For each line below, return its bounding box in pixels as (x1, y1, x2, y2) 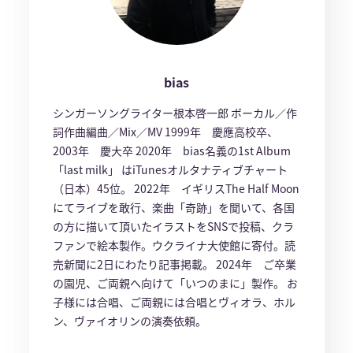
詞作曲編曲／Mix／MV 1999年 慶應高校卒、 (52, 124, 278, 140)
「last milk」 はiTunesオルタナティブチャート (52, 162, 288, 178)
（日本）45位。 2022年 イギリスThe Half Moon (52, 180, 299, 197)
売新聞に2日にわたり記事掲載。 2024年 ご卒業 (52, 256, 296, 273)
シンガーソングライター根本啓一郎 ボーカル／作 (52, 105, 297, 121)
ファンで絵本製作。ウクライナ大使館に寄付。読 (52, 237, 295, 254)
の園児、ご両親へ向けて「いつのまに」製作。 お (52, 275, 298, 292)
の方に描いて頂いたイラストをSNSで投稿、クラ (52, 218, 294, 235)
